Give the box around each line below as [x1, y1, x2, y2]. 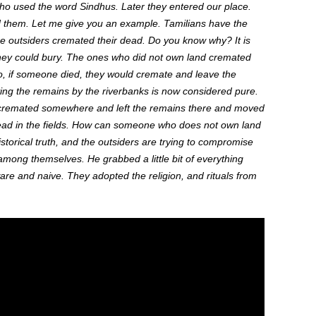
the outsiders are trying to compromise [78, 136, 253, 147]
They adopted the [63, 170, 149, 181]
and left [96, 102, 130, 114]
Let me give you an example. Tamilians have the [28, 18, 248, 29]
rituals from [206, 170, 257, 181]
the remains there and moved [129, 102, 265, 114]
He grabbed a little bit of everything [87, 153, 243, 164]
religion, [148, 170, 184, 181]
